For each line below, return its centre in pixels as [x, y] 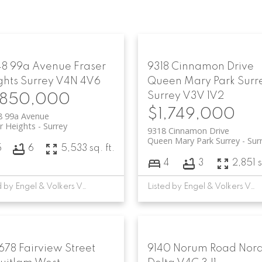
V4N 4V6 [78, 81]
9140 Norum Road [193, 248]
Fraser [89, 66]
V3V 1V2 [203, 96]
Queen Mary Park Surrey [193, 140]
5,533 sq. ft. [87, 149]
